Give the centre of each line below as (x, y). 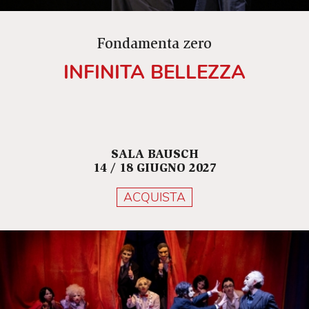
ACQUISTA (154, 198)
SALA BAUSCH (154, 156)
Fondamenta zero (154, 45)
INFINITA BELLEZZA (154, 72)
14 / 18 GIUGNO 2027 (154, 169)
